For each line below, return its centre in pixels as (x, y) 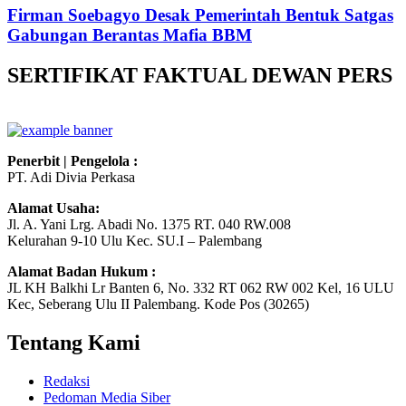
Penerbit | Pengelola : (72, 160)
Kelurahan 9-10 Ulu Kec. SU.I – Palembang (135, 240)
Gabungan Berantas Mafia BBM (130, 35)
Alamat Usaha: (53, 208)
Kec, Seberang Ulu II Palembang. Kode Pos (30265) (158, 304)
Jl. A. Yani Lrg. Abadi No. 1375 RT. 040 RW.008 (149, 224)
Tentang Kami (74, 342)
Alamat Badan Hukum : (82, 271)
